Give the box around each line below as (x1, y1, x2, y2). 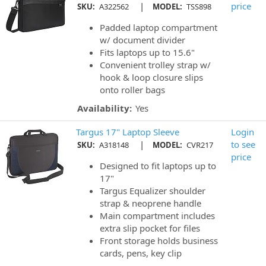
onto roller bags (100, 84, 165, 96)
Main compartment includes (100, 210, 215, 222)
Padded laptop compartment (100, 21, 217, 34)
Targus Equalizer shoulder (100, 185, 205, 197)
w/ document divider (100, 34, 185, 46)
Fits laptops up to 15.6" (100, 46, 195, 59)
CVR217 (185, 140, 213, 151)
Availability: (77, 102, 132, 115)
